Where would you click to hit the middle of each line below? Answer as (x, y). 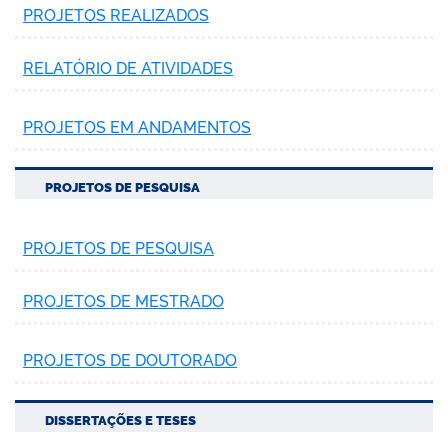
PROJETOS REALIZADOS (116, 15)
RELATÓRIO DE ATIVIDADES (128, 68)
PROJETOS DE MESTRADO (123, 301)
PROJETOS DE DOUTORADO (130, 360)
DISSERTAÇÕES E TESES (120, 420)
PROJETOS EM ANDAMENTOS (137, 127)
